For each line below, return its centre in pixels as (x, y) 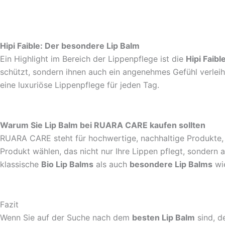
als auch (111, 164)
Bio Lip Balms (67, 164)
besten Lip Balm (163, 218)
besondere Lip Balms (171, 164)
